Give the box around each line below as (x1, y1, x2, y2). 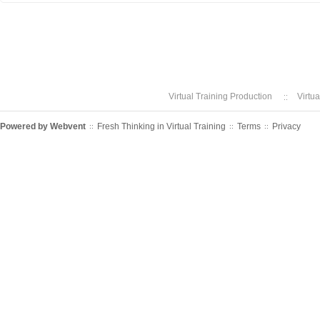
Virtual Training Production (169, 91, 272, 101)
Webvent (50, 121, 86, 131)
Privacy (272, 121, 301, 131)
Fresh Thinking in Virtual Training (97, 121, 226, 131)
